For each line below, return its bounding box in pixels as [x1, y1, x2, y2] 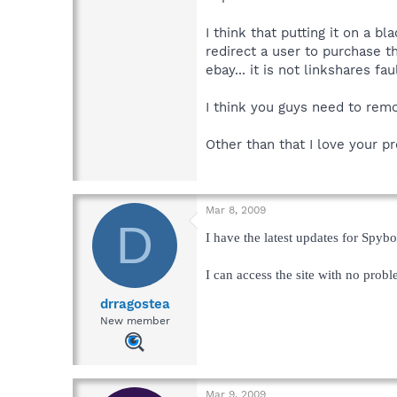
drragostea [99, 295, 170, 312]
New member [99, 314, 170, 327]
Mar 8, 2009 [206, 204, 266, 217]
